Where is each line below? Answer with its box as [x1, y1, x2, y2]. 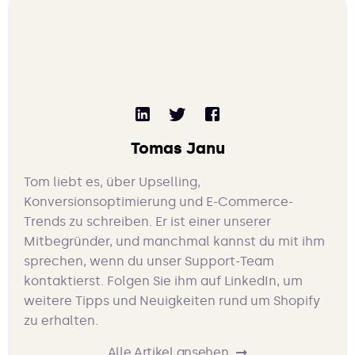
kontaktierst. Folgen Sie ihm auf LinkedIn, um [24, 273, 303, 289]
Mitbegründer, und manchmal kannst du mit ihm [24, 234, 325, 250]
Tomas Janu [130, 139, 225, 158]
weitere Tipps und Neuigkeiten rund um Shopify [24, 293, 320, 309]
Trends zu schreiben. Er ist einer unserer [24, 214, 271, 230]
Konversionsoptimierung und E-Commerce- [24, 194, 293, 210]
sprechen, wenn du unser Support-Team [24, 254, 274, 269]
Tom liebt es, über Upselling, [24, 174, 200, 190]
